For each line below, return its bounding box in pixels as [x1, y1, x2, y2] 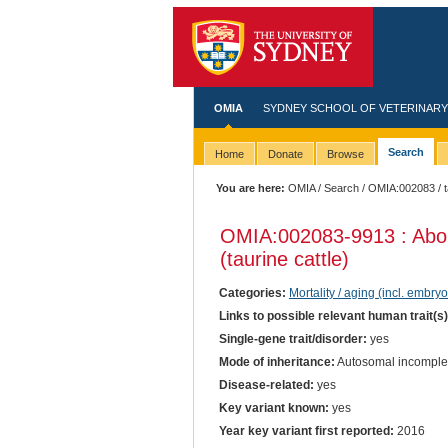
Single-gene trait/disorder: [218, 331, 367, 346]
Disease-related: [218, 377, 314, 392]
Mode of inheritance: [218, 354, 335, 369]
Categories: [218, 285, 286, 300]
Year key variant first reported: [218, 424, 394, 439]
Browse [326, 148, 364, 161]
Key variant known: [218, 401, 329, 416]
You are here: [216, 182, 286, 194]
